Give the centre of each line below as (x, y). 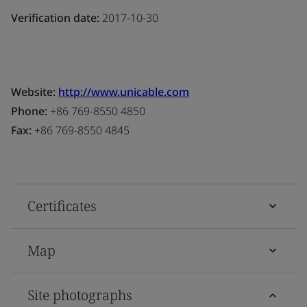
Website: (35, 91)
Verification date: (55, 17)
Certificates (62, 206)
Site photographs (80, 295)
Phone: (29, 111)
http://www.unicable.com (124, 91)
